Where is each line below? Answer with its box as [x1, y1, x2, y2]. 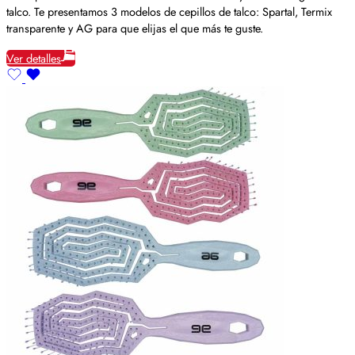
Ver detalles [6, 49, 61, 67]
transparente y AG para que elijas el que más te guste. [6, 20, 263, 37]
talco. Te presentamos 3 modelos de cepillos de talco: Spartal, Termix [6, 3, 332, 21]
